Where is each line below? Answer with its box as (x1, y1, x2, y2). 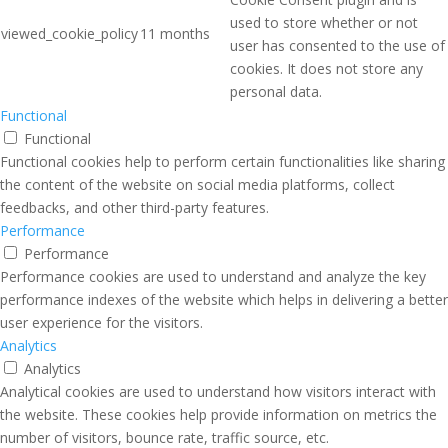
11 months (140, 24, 210, 44)
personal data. (230, 82, 322, 102)
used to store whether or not (230, 13, 418, 33)
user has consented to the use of (230, 36, 445, 56)
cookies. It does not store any (230, 59, 423, 79)
